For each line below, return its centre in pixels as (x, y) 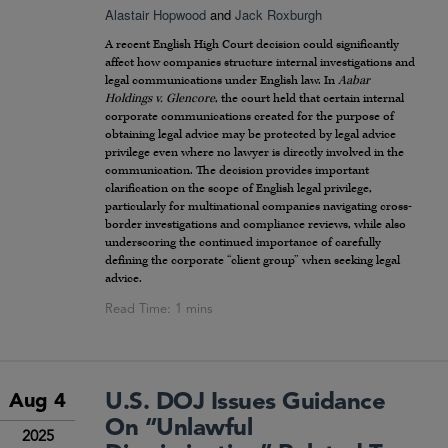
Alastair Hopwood (155, 15)
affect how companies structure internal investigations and (260, 63)
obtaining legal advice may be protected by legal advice (250, 135)
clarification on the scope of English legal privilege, (238, 189)
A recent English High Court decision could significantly (252, 45)
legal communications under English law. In (221, 81)
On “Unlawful (179, 429)
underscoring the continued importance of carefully (243, 243)
